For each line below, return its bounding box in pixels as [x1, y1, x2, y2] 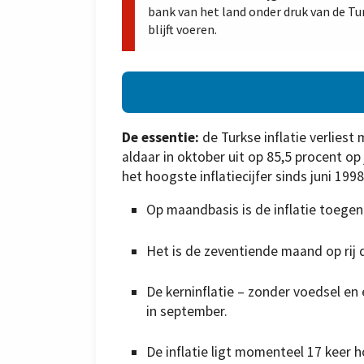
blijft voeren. [148, 21, 217, 38]
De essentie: [122, 128, 202, 146]
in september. [146, 302, 227, 321]
